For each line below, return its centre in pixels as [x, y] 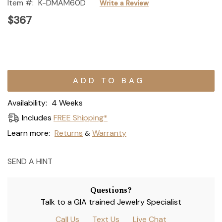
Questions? [111, 190]
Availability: [27, 103]
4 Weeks [67, 103]
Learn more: [29, 133]
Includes [38, 118]
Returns [68, 133]
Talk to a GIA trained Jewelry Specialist [111, 202]
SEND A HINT [30, 161]
